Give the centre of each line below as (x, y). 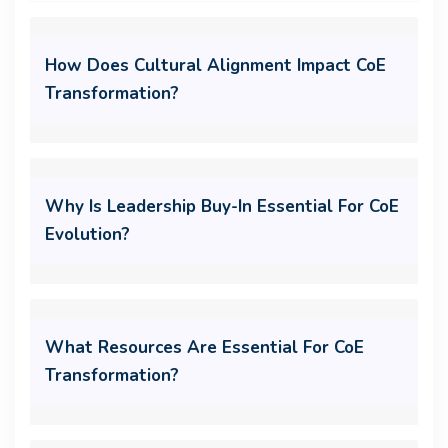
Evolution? (87, 235)
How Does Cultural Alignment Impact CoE (215, 66)
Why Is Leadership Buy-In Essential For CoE (222, 207)
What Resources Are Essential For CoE (204, 348)
